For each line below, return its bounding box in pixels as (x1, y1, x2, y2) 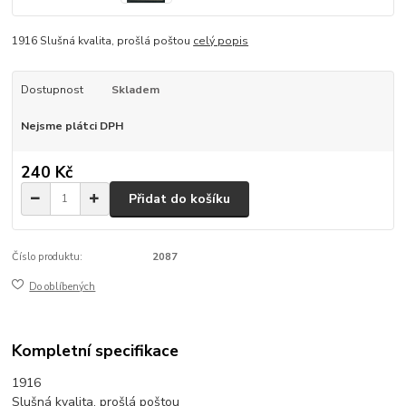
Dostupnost (20, 82, 83, 97)
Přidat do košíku (129, 189, 230, 208)
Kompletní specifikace (12, 340, 179, 362)
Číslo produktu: (12, 250, 83, 265)
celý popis (193, 34, 249, 48)
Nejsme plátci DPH (20, 118, 123, 133)
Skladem (111, 82, 159, 97)
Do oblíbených (29, 279, 96, 294)
